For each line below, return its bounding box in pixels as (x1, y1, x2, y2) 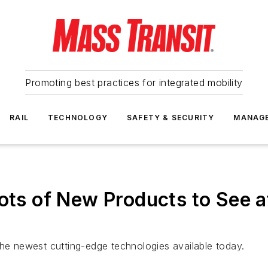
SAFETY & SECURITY (127, 113, 215, 122)
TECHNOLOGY (48, 113, 108, 122)
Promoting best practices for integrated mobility (25, 77, 243, 89)
